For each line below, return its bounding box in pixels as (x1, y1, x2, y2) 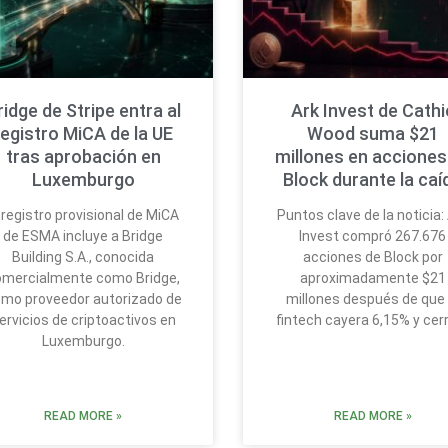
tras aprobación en (5, 146, 161, 168)
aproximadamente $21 (299, 270, 446, 287)
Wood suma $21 (306, 123, 439, 145)
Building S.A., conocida (12, 249, 155, 266)
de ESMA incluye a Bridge (3, 228, 164, 245)
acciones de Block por (302, 249, 443, 266)
